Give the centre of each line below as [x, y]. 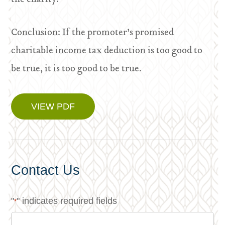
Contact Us [46, 170]
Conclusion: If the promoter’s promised [93, 33]
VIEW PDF [53, 106]
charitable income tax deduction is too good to [107, 51]
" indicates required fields [67, 201]
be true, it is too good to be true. [77, 69]
